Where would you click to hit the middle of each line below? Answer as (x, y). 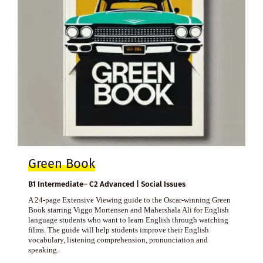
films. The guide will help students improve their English (118, 230)
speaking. (43, 250)
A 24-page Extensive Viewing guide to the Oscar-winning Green (129, 200)
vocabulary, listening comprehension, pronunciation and (118, 240)
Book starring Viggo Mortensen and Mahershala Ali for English (128, 210)
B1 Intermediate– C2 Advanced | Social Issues (107, 184)
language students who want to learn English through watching (128, 220)
